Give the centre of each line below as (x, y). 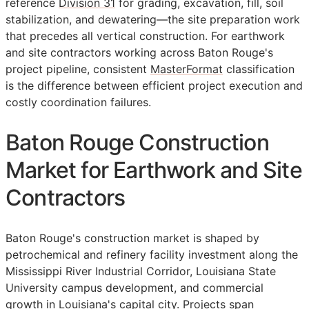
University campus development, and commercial (134, 288)
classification (259, 69)
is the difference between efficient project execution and (154, 86)
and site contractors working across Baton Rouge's (139, 53)
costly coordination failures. (78, 102)
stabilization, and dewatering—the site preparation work (153, 20)
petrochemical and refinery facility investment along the (152, 255)
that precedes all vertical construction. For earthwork (145, 36)
